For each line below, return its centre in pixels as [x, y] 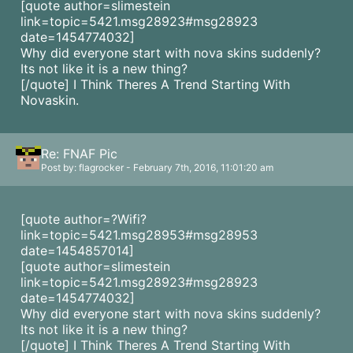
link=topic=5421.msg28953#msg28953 [139, 235]
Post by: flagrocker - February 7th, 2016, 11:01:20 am [157, 167]
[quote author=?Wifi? [84, 219]
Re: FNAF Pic [79, 154]
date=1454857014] [77, 251]
